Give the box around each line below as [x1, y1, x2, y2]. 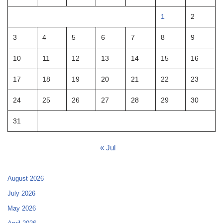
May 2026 [7, 205, 36, 212]
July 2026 [7, 190, 35, 197]
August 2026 [7, 175, 44, 182]
